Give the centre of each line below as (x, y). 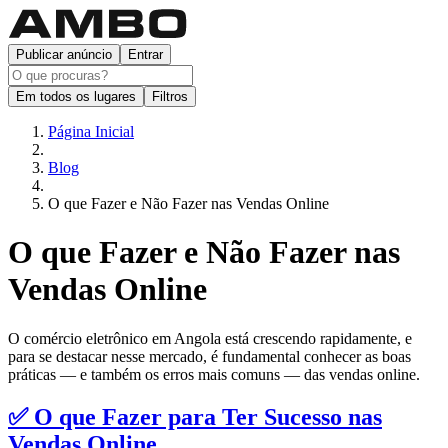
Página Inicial (91, 131)
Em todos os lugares (76, 96)
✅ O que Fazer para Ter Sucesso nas (195, 416)
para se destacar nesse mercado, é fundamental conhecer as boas (209, 356)
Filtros (170, 96)
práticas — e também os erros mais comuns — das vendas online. (214, 374)
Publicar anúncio (64, 54)
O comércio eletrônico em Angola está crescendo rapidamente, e (210, 338)
